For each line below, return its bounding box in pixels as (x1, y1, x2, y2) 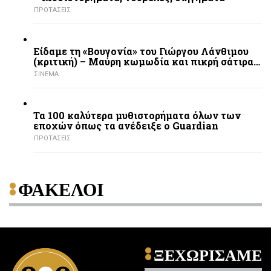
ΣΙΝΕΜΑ (34, 70, 59, 79)
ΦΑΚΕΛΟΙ (18, 180, 104, 200)
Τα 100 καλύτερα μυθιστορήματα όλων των (33, 109, 241, 122)
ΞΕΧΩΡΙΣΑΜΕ (154, 246, 262, 264)
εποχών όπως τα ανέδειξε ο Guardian (33, 119, 218, 132)
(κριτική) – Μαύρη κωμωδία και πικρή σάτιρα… (33, 55, 260, 68)
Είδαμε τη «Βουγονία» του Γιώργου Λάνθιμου (33, 45, 249, 58)
